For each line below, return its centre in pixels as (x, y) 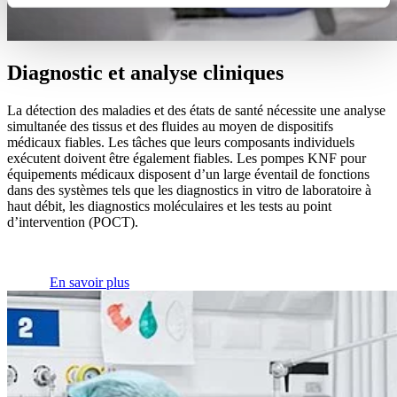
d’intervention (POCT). (73, 222)
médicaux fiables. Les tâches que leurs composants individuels (181, 143)
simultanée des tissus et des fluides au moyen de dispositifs (170, 127)
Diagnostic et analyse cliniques (145, 73)
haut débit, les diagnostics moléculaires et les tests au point (169, 206)
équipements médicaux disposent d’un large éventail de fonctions (188, 175)
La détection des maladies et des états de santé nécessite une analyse (196, 111)
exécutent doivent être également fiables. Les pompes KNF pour (187, 159)
